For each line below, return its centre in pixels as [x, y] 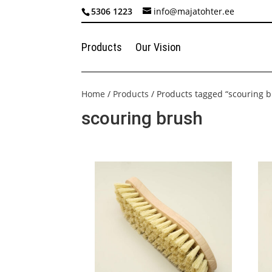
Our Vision [158, 47]
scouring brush [142, 118]
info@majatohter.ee [194, 11]
